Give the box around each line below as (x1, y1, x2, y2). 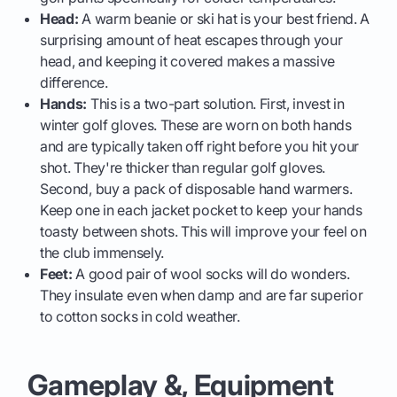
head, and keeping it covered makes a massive (40, 51, 336, 70)
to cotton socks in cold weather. (40, 307, 240, 325)
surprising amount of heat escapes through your (40, 30, 343, 49)
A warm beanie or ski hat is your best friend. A (78, 9, 370, 27)
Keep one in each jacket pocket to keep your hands (40, 200, 362, 219)
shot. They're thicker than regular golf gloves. (40, 158, 326, 176)
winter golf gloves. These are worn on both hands (40, 115, 352, 134)
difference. (40, 73, 108, 91)
